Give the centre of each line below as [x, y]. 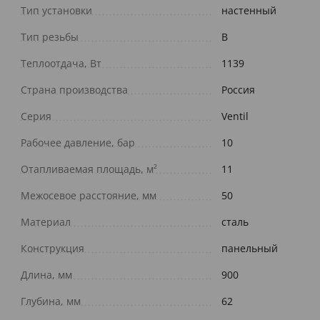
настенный [249, 11]
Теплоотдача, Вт [61, 64]
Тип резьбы [50, 37]
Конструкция [52, 249]
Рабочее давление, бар [78, 143]
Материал [46, 222]
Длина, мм [46, 275]
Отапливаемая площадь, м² [89, 169]
